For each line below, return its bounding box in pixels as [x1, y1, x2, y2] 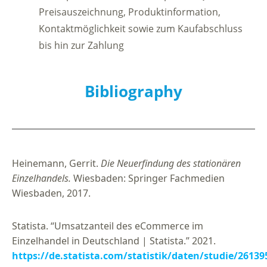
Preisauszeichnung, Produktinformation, [39, 5, 221, 18]
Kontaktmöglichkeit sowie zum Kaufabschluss [39, 21, 243, 35]
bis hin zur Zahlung [39, 38, 124, 52]
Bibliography [85, 80, 182, 102]
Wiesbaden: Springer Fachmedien [71, 171, 225, 185]
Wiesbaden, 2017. [12, 186, 91, 200]
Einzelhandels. [12, 171, 71, 185]
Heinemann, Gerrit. [12, 156, 101, 170]
